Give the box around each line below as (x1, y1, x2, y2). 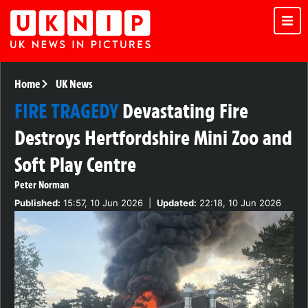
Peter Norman (14, 179, 69, 192)
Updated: (157, 197, 197, 209)
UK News (55, 77, 93, 91)
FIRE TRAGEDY (14, 98, 118, 124)
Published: (14, 197, 60, 209)
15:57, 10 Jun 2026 (60, 197, 143, 209)
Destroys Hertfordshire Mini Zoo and (14, 125, 292, 151)
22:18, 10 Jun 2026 (197, 197, 281, 209)
